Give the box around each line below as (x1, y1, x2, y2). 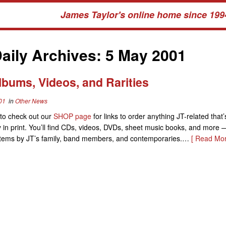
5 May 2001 (105, 44, 186, 66)
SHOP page (53, 111, 91, 121)
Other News (15, 96, 47, 105)
